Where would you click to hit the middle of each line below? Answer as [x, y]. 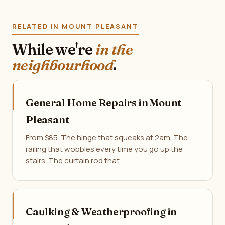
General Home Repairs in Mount [104, 103]
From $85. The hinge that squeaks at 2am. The [107, 137]
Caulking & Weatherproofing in [101, 212]
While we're [54, 49]
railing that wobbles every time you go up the [104, 149]
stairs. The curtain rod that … [76, 160]
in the [114, 49]
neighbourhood [63, 65]
